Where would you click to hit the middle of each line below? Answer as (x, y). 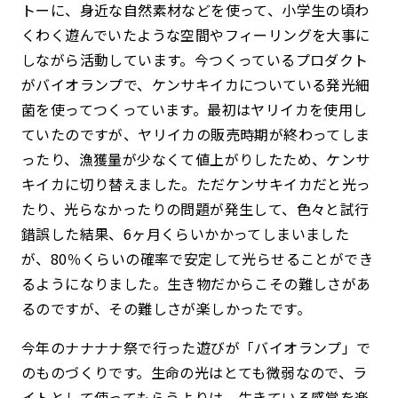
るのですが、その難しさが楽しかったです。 (166, 308)
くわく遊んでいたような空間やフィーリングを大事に (196, 34)
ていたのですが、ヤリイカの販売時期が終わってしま (196, 134)
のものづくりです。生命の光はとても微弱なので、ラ (195, 372)
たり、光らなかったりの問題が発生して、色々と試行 (195, 208)
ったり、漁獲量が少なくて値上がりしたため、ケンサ (196, 159)
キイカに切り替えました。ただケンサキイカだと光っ (196, 183)
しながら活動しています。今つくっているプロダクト (195, 59)
